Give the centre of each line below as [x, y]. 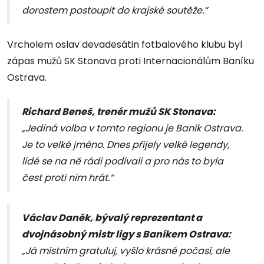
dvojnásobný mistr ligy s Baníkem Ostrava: [126, 235]
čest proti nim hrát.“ [67, 178]
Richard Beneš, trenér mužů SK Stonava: [119, 112]
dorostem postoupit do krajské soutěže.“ [115, 11]
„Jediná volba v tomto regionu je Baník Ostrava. [132, 128]
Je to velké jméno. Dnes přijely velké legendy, [126, 145]
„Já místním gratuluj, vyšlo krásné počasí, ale [126, 251]
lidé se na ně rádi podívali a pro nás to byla [123, 161]
